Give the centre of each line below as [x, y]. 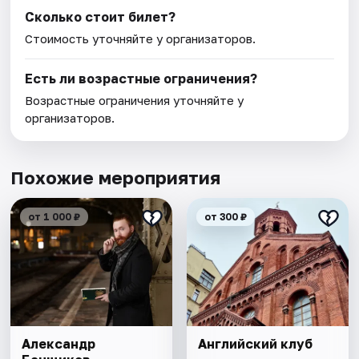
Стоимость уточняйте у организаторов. [141, 39]
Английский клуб [255, 344]
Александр [59, 344]
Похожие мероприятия [116, 178]
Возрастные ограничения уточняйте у [135, 101]
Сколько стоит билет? [101, 17]
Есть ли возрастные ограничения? [141, 79]
